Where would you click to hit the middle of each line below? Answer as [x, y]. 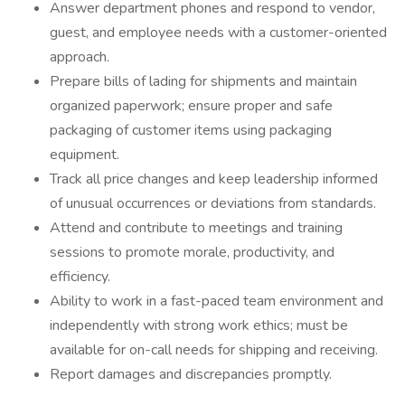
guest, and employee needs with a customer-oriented [218, 33]
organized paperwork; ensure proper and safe [191, 106]
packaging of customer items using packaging [191, 130]
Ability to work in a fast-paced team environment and [217, 301]
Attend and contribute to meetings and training [196, 228]
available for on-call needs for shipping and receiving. [214, 350]
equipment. [85, 155]
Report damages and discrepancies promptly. [191, 374]
